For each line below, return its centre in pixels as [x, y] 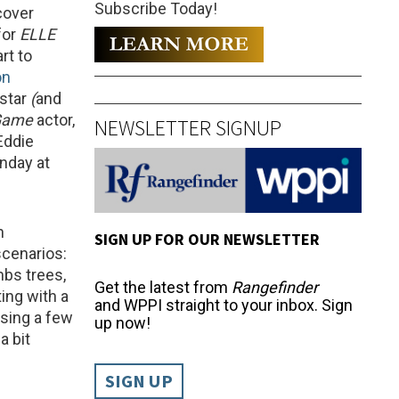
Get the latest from [163, 287]
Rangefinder [275, 287]
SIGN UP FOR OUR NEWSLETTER [207, 239]
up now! [122, 322]
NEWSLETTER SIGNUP [188, 127]
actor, [54, 120]
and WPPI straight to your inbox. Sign [224, 305]
